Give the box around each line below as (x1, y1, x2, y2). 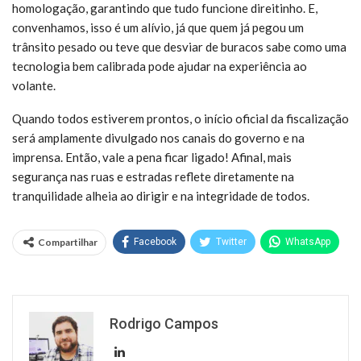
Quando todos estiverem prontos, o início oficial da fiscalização (12, 110, 349, 126)
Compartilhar (38, 235, 98, 248)
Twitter (216, 235, 247, 247)
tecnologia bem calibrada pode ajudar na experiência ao (12, 58, 307, 73)
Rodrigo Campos (110, 314, 218, 332)
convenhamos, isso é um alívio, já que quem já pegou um (12, 19, 304, 35)
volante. (12, 77, 56, 93)
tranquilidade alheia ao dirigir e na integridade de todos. (12, 188, 309, 203)
